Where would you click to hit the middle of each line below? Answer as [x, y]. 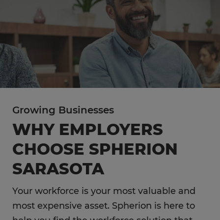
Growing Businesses [63, 110]
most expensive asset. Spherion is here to [104, 206]
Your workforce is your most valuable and [104, 191]
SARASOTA [58, 169]
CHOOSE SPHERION [95, 149]
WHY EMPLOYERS [88, 129]
